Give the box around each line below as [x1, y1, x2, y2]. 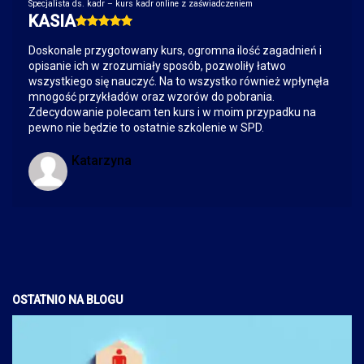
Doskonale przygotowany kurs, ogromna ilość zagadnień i [28, 44, 322, 58]
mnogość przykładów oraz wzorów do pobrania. [28, 90, 275, 104]
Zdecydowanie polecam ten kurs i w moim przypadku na [28, 106, 316, 119]
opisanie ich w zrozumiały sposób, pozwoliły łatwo [28, 59, 286, 73]
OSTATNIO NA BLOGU [12, 293, 123, 307]
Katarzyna [71, 153, 132, 169]
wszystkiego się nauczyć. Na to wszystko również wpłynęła [28, 75, 329, 89]
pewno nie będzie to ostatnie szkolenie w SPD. [28, 121, 264, 135]
